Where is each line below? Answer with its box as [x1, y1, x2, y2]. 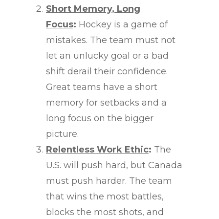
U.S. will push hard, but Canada [46, 160, 182, 171]
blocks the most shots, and [46, 207, 164, 218]
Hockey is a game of [76, 19, 168, 30]
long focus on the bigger [46, 113, 153, 124]
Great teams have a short [46, 82, 157, 93]
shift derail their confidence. [46, 66, 168, 77]
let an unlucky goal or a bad [46, 50, 169, 62]
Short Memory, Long [46, 3, 140, 15]
